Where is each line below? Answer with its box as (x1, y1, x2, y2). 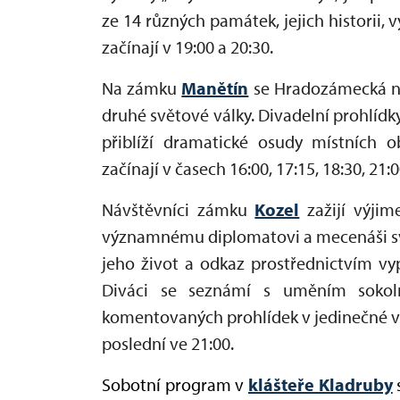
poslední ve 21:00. (102, 331, 234, 354)
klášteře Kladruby (248, 372, 393, 396)
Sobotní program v (102, 372, 248, 396)
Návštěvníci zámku (102, 197, 255, 221)
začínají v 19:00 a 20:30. (102, 35, 273, 58)
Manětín (181, 76, 249, 99)
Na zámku (102, 76, 182, 99)
